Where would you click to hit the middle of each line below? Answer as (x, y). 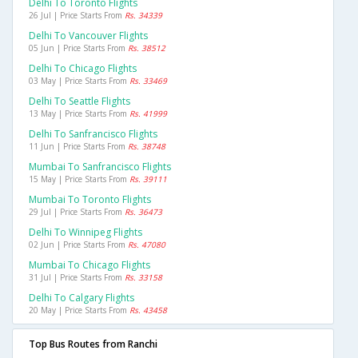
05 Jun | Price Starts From (78, 48)
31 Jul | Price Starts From (77, 278)
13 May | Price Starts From (79, 114)
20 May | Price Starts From (79, 310)
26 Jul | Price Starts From (77, 16)
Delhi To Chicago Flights (83, 69)
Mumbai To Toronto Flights (90, 200)
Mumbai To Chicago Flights (89, 265)
